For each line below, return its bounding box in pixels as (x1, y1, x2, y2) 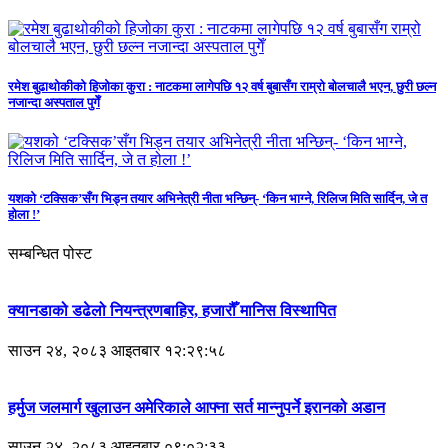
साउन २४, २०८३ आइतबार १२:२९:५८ (8, 341, 226, 359)
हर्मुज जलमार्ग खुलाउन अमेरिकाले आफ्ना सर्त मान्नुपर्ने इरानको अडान (8, 398, 385, 416)
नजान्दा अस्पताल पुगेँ (8, 94, 100, 110)
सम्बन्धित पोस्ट (8, 245, 92, 263)
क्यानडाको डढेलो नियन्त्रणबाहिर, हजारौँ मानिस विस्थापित (8, 302, 336, 320)
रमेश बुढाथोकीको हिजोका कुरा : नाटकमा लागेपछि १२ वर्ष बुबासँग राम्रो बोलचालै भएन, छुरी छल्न (8, 78, 436, 94)
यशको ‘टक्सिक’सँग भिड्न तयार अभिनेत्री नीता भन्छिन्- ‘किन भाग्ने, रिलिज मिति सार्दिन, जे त (8, 190, 427, 206)
